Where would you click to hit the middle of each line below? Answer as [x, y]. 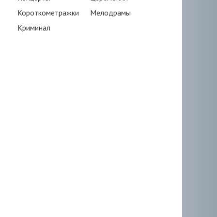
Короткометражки [48, 13]
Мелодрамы [110, 13]
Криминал [34, 28]
